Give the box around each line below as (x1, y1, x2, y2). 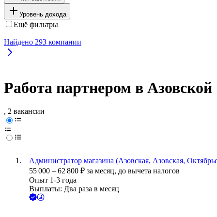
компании (46, 37, 81, 46)
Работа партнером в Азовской (4, 79, 212, 97)
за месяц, (87, 167, 118, 175)
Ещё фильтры (14, 20, 58, 29)
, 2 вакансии (4, 107, 45, 116)
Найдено (4, 37, 35, 46)
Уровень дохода (19, 10, 66, 18)
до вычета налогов (118, 167, 180, 175)
